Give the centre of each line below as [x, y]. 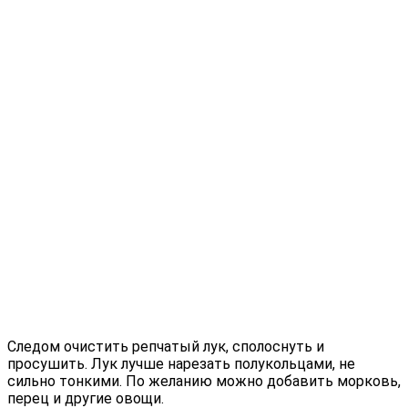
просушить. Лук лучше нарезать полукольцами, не [181, 363]
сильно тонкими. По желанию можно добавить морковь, [204, 381]
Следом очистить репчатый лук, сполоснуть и [166, 346]
